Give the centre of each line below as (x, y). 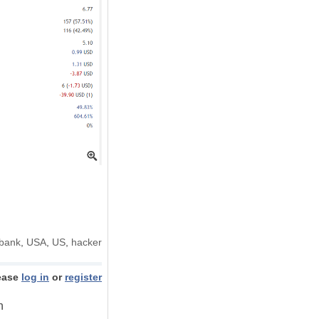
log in (35, 277)
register (83, 277)
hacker (87, 242)
